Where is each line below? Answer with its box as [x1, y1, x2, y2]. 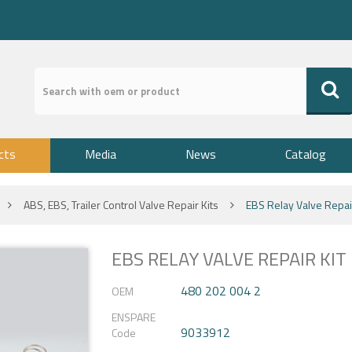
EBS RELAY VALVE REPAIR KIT [111, 244, 346, 273]
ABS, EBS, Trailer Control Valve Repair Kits [24, 196, 218, 213]
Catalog [285, 145, 326, 163]
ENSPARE [111, 309, 156, 325]
